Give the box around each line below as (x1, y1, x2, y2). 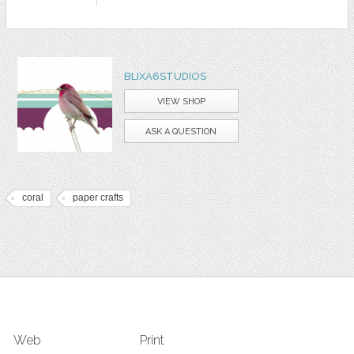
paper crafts (72, 192, 123, 203)
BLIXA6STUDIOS (123, 70, 206, 82)
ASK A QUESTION (145, 126, 217, 137)
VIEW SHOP (156, 96, 205, 107)
